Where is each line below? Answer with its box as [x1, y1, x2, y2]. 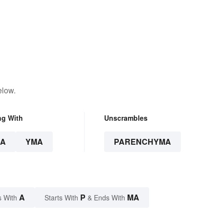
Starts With [44, 193, 80, 203]
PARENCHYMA [113, 136, 171, 148]
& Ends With [86, 193, 127, 203]
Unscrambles [104, 113, 148, 123]
